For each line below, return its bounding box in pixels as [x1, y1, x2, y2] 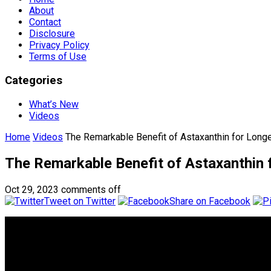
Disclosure [29, 28, 75, 40]
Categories [5, 74, 62, 88]
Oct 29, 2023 [5, 183, 59, 195]
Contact [29, 16, 61, 28]
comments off [61, 183, 121, 195]
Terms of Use [29, 51, 87, 63]
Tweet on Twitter [44, 195, 116, 207]
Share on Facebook [169, 195, 250, 207]
